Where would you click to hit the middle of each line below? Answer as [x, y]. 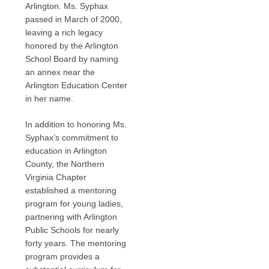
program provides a [63, 256]
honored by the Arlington [72, 45]
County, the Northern [65, 164]
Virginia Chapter [56, 177]
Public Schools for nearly [72, 230]
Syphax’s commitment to [72, 137]
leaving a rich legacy [64, 32]
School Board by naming [72, 59]
